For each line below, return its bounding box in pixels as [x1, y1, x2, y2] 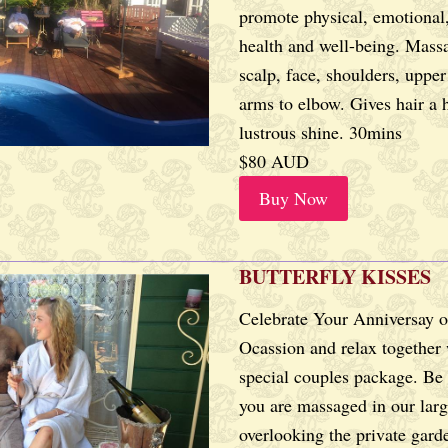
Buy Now [259, 186, 328, 210]
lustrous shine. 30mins [239, 120, 402, 144]
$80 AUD [239, 149, 309, 173]
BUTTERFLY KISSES [239, 262, 431, 291]
